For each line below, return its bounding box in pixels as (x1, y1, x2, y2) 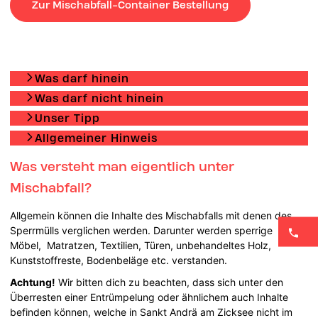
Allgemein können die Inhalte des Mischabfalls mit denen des (10, 209, 292, 221)
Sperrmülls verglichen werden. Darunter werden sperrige (10, 224, 273, 236)
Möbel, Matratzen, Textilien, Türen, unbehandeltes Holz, (10, 238, 272, 251)
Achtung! (10, 275, 56, 288)
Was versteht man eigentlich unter (10, 158, 235, 174)
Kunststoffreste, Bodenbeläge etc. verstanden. (10, 253, 228, 266)
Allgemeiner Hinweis (35, 131, 158, 145)
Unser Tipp (35, 111, 101, 125)
